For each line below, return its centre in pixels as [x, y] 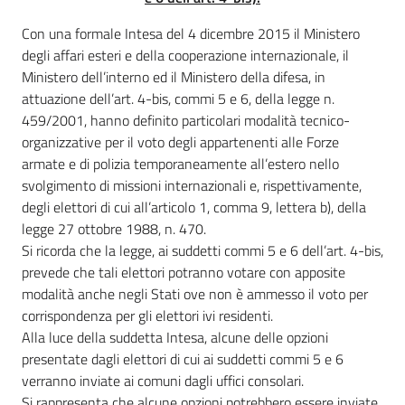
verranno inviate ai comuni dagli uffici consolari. [163, 381]
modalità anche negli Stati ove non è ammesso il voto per [195, 294]
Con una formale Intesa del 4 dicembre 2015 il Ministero [191, 34]
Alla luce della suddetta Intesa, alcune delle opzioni [175, 338]
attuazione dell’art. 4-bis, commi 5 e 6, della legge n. [178, 99]
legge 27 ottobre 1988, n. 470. [114, 229]
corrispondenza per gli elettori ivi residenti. [147, 316]
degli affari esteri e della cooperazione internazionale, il [185, 56]
